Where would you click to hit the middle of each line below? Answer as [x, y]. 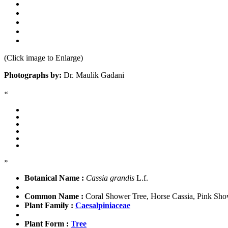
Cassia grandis [110, 178]
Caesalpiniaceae [103, 205]
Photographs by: [33, 75]
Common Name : [54, 196]
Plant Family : [49, 205]
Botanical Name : [54, 178]
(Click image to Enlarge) [44, 58]
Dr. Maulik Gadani [93, 75]
